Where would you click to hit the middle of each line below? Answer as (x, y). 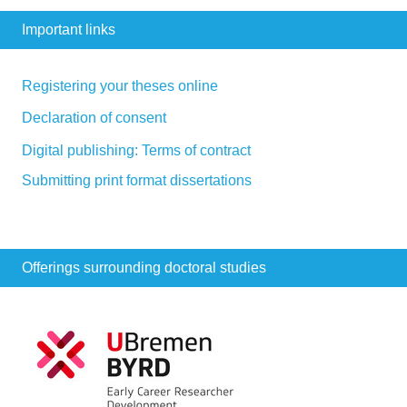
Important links (69, 30)
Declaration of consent (94, 118)
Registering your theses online (120, 86)
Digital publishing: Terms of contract (136, 151)
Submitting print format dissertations (137, 181)
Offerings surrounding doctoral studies (144, 268)
